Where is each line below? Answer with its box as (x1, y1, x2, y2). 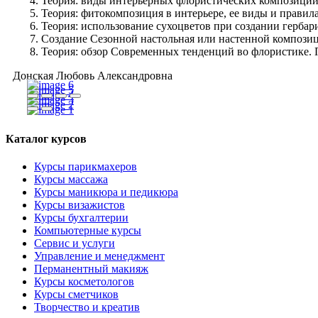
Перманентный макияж (34, 263, 148, 275)
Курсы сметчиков (34, 288, 119, 301)
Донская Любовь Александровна (13, 70, 172, 82)
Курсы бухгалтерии (34, 212, 128, 224)
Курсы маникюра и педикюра (34, 186, 178, 199)
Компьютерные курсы (34, 224, 141, 237)
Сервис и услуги (34, 237, 115, 250)
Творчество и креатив (34, 301, 140, 314)
